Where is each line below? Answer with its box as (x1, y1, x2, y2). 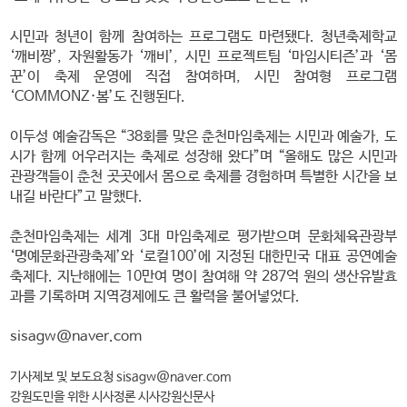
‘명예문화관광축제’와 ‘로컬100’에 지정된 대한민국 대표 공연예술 (10, 247, 397, 265)
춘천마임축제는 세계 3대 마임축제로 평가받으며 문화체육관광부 (10, 227, 397, 245)
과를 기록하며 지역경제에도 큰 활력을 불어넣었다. (10, 287, 301, 305)
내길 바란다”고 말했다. (10, 187, 144, 205)
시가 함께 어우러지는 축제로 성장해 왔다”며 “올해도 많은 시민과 (10, 147, 397, 165)
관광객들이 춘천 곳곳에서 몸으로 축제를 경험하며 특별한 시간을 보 (10, 167, 397, 185)
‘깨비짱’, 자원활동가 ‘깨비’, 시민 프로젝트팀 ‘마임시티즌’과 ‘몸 (10, 47, 397, 65)
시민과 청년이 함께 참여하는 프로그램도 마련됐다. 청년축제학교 (10, 27, 397, 45)
